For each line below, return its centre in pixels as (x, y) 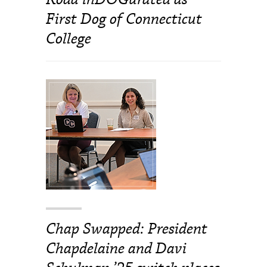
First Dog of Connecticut (124, 19)
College (69, 39)
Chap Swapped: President (127, 229)
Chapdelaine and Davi (117, 249)
